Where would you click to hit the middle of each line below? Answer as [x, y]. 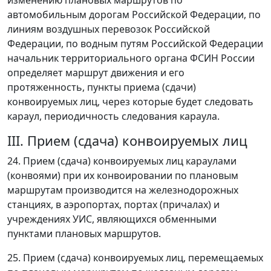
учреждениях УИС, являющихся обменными [112, 219]
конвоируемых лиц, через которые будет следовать [130, 102]
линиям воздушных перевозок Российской [109, 29]
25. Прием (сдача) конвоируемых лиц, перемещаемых [135, 258]
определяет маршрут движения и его [96, 73]
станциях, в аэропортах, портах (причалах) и [113, 204]
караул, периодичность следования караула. [113, 116]
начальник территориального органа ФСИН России [131, 58]
